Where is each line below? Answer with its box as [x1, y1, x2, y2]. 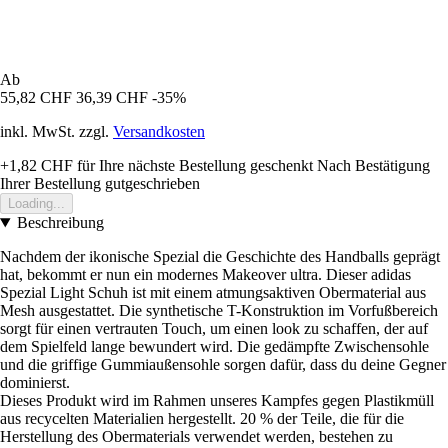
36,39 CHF [76, 89, 148, 107]
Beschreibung [16, 214, 104, 232]
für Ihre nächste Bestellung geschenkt [73, 157, 313, 175]
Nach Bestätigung [317, 157, 430, 175]
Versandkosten [113, 123, 205, 141]
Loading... [8, 196, 65, 212]
